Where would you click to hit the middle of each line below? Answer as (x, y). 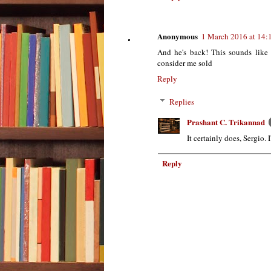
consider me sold (185, 63)
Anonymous (178, 36)
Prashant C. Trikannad (226, 122)
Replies (181, 101)
